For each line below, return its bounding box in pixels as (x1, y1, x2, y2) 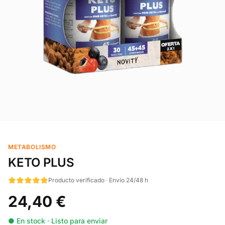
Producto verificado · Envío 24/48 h (48, 176, 148, 184)
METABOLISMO (8, 143, 56, 151)
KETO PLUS (8, 155, 74, 170)
